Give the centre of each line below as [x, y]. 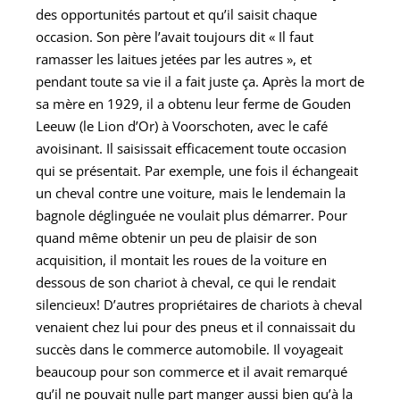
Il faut [296, 36]
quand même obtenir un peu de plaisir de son [176, 237]
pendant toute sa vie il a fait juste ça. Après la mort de [200, 81]
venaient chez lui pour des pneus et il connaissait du [196, 326]
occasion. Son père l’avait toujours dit [152, 36]
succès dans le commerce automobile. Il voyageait [189, 349]
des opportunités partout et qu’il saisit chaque [176, 14]
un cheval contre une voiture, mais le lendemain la [191, 192]
